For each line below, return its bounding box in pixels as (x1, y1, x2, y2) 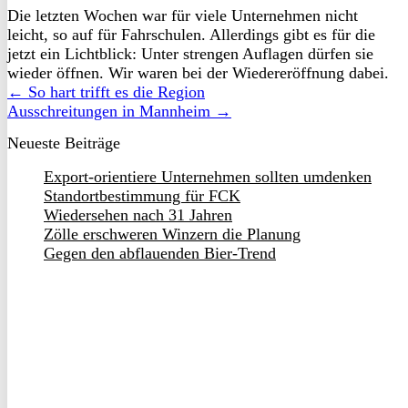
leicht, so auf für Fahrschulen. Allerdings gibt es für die (7, 25, 375, 44)
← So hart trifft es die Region (7, 82, 205, 101)
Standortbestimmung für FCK (44, 186, 240, 205)
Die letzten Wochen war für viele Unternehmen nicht (7, 5, 358, 25)
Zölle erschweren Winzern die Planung (44, 224, 301, 243)
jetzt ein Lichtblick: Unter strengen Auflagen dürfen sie (7, 44, 373, 63)
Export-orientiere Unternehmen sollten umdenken (44, 167, 372, 186)
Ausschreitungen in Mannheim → (7, 101, 231, 120)
